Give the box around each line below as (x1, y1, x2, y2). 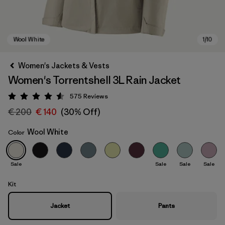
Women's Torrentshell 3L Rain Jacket (8, 73, 181, 87)
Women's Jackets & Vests (18, 61, 109, 70)
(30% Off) (61, 106, 100, 118)
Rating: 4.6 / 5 (37, 93, 84, 103)
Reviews (83, 92, 108, 100)
